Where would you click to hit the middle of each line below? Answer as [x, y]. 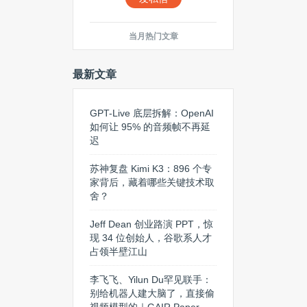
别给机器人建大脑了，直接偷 [152, 293]
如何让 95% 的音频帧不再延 [150, 127]
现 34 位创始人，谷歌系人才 [151, 238]
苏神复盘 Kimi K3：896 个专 [151, 169]
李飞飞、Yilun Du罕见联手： [151, 280]
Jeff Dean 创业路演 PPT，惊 [151, 224]
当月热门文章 [153, 36]
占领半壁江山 [119, 251]
